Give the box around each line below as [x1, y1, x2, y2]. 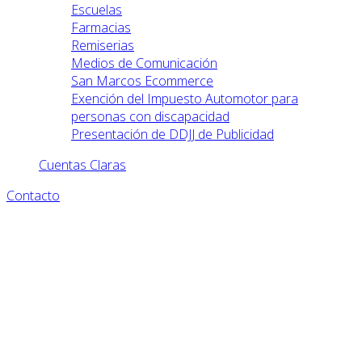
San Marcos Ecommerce [71, 72, 213, 90]
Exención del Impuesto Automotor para [71, 90, 298, 108]
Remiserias [71, 36, 134, 55]
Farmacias [71, 19, 131, 37]
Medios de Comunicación [71, 54, 217, 73]
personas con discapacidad [71, 107, 229, 126]
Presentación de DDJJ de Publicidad [71, 125, 274, 144]
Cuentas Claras [39, 156, 126, 175]
